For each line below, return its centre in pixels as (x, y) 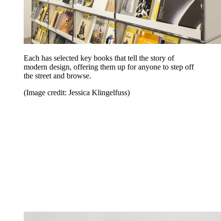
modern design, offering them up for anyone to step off (109, 67)
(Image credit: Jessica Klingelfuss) (77, 92)
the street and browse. (57, 75)
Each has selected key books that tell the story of (99, 58)
